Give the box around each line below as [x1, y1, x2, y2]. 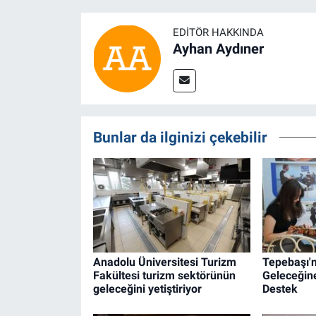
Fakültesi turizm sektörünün [92, 269, 236, 283]
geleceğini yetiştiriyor [92, 282, 202, 296]
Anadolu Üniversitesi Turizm [92, 255, 236, 269]
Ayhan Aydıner [172, 40, 264, 58]
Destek [262, 282, 298, 296]
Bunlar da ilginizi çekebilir [92, 128, 267, 147]
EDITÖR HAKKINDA [172, 26, 264, 39]
